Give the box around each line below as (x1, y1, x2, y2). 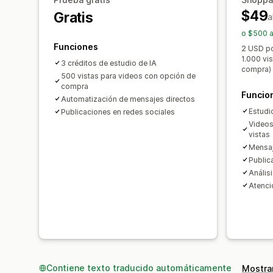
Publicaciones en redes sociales (61, 107, 175, 116)
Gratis (54, 9, 93, 26)
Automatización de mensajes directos (61, 94, 195, 104)
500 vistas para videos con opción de (61, 71, 196, 80)
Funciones (54, 41, 98, 52)
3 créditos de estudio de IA (61, 58, 157, 68)
